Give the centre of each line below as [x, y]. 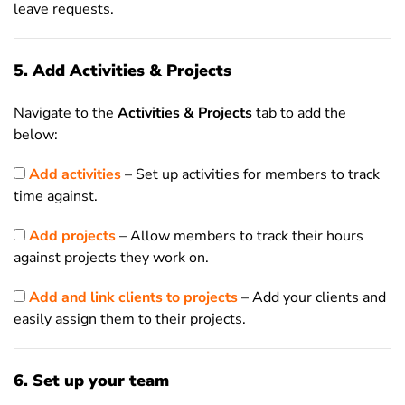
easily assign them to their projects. [130, 319]
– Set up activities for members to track [252, 174]
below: [36, 135]
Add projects [72, 236]
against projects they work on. [111, 258]
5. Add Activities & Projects [122, 71]
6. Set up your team [91, 381]
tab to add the [299, 113]
